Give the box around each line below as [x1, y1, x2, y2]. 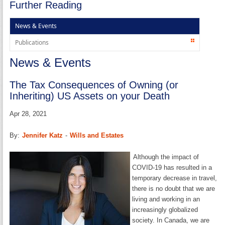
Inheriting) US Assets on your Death [10, 90, 170, 101]
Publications [15, 38, 49, 47]
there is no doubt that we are [132, 184, 215, 192]
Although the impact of [133, 153, 199, 161]
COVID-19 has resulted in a [132, 163, 212, 171]
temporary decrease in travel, [132, 174, 217, 182]
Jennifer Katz [22, 131, 63, 139]
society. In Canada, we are [132, 216, 210, 224]
